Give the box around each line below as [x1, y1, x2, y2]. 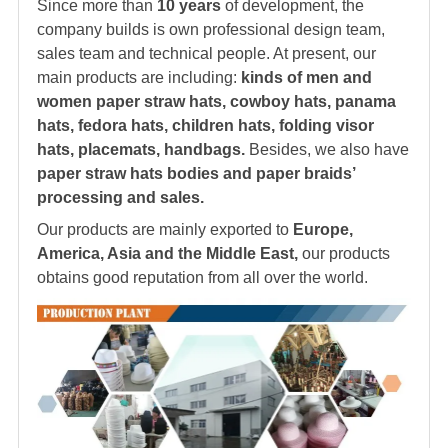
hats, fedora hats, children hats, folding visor [37, 117, 374, 135]
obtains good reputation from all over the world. [37, 269, 368, 287]
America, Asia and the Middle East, [37, 245, 298, 263]
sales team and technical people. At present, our [37, 45, 376, 63]
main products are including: [37, 69, 237, 87]
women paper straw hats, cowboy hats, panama [37, 93, 396, 111]
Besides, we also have [245, 141, 409, 159]
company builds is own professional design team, [37, 21, 385, 39]
